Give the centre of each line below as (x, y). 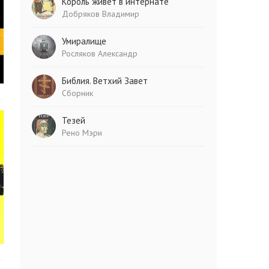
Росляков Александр (100, 53)
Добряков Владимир (101, 14)
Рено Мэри (82, 133)
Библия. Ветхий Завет (105, 81)
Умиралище (84, 41)
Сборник (78, 93)
